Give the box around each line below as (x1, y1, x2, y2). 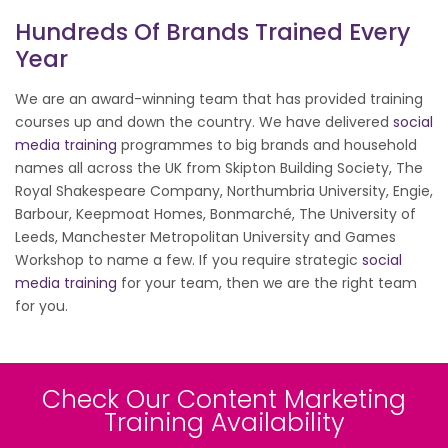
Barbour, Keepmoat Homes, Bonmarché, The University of (15, 203, 416, 224)
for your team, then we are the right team (117, 272, 417, 293)
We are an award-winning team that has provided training (15, 88, 423, 109)
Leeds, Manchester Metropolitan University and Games (15, 226, 396, 247)
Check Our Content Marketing (42, 381, 406, 417)
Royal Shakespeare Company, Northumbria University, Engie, (15, 180, 433, 201)
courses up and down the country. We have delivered (15, 111, 393, 132)
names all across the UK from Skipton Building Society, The (15, 157, 423, 178)
